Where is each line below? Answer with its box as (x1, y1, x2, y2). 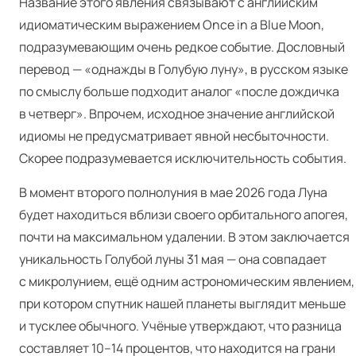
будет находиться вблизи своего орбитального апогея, (19, 206, 348, 223)
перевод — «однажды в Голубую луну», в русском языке (19, 60, 348, 78)
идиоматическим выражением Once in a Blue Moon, (19, 16, 324, 33)
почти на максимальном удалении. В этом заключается (19, 228, 350, 246)
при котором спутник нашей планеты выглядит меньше (19, 295, 346, 312)
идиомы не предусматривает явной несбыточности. (19, 127, 329, 145)
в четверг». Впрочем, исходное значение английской (19, 105, 335, 122)
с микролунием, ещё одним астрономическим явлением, (19, 273, 354, 290)
